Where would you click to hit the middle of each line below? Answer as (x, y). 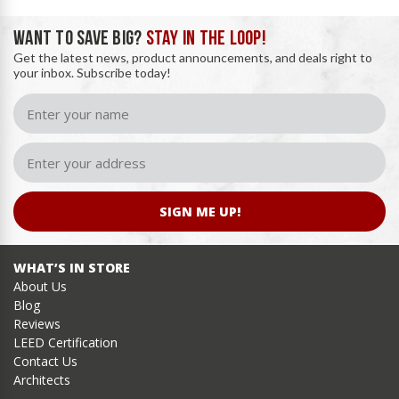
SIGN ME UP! (199, 212)
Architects (42, 380)
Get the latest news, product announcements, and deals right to (193, 58)
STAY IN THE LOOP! (206, 40)
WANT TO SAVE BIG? (80, 40)
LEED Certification (65, 343)
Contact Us (45, 362)
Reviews (37, 324)
